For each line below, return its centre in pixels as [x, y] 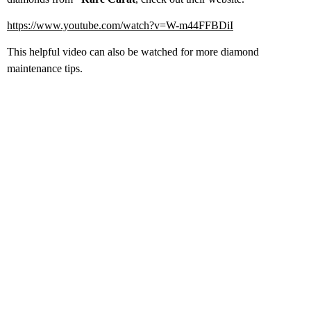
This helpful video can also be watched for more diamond [133, 52]
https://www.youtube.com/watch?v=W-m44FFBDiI [120, 25]
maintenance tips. [45, 69]
